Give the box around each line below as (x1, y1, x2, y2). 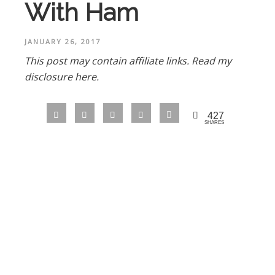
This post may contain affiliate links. (25, 53, 192, 68)
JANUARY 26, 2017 (25, 36, 101, 46)
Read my (192, 53, 231, 68)
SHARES (204, 120, 224, 126)
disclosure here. (25, 69, 99, 83)
